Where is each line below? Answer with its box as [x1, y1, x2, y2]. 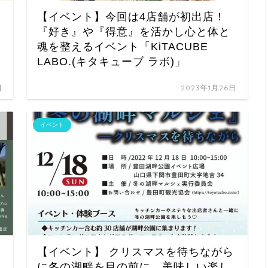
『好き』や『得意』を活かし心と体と [37, 26, 231, 38]
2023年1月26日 [181, 83, 237, 93]
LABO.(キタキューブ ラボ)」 [37, 56, 187, 68]
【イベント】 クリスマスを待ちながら [37, 245, 234, 258]
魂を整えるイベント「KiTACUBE [37, 41, 209, 53]
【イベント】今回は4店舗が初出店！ [37, 11, 226, 23]
